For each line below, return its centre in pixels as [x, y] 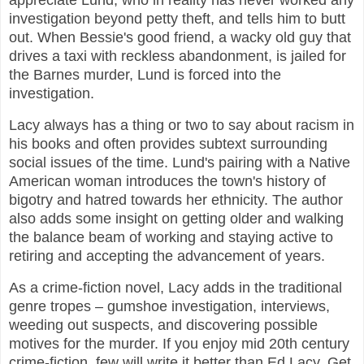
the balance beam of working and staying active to [171, 238]
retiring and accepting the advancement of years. [169, 256]
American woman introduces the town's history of [167, 182]
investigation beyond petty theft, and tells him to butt [177, 19]
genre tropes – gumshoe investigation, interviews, [169, 306]
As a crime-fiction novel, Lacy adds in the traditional [175, 287]
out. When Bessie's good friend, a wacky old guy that [180, 38]
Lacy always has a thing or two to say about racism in [182, 126]
